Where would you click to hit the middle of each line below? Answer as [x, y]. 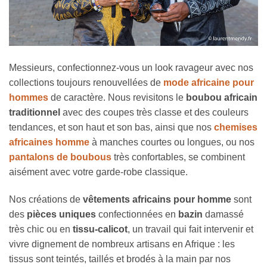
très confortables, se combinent [178, 157]
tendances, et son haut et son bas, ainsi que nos [111, 128]
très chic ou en [41, 229]
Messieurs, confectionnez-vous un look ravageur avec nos [131, 68]
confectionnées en [137, 215]
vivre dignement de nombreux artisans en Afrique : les [122, 244]
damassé [223, 215]
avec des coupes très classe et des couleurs [154, 113]
